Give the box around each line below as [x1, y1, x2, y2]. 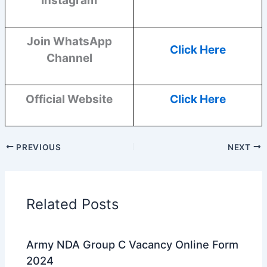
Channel [46, 51, 92, 66]
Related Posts [26, 195, 119, 213]
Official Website [26, 92, 113, 107]
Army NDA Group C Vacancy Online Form [26, 238, 239, 252]
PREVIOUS [14, 142, 61, 152]
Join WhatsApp [26, 35, 112, 49]
